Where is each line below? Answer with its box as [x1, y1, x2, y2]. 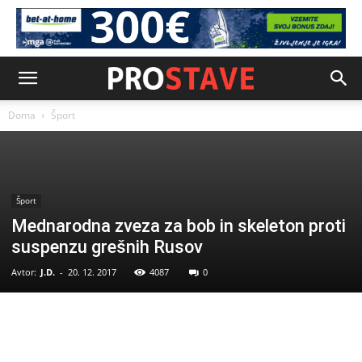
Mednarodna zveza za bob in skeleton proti [11, 216, 346, 236]
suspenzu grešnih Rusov [11, 237, 203, 257]
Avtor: [11, 266, 36, 278]
